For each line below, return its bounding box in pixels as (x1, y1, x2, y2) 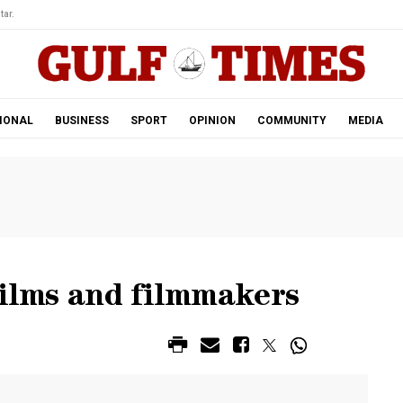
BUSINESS (54, 114, 109, 127)
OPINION (188, 114, 236, 127)
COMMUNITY (256, 114, 327, 127)
